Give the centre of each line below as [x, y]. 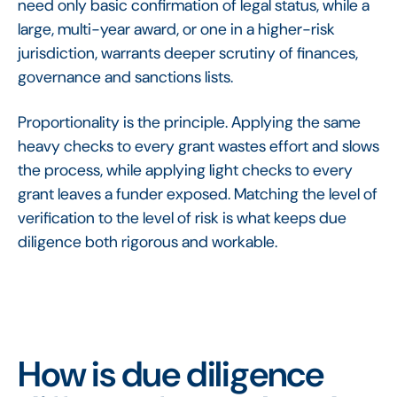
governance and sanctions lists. [125, 77]
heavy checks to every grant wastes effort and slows [198, 146]
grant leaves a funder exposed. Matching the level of [198, 194]
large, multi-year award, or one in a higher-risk [176, 29]
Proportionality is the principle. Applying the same [189, 122]
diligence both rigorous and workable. [148, 241]
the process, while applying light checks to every [185, 170]
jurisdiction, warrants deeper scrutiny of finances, [188, 53]
